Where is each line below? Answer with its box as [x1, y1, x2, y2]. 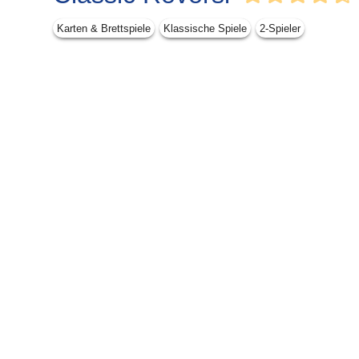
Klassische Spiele [163, 22, 247, 34]
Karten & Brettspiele [57, 22, 151, 34]
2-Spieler [260, 22, 301, 34]
